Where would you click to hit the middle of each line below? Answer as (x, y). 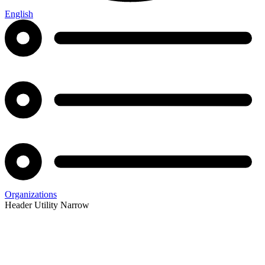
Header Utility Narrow (47, 205)
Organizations (31, 195)
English (19, 14)
